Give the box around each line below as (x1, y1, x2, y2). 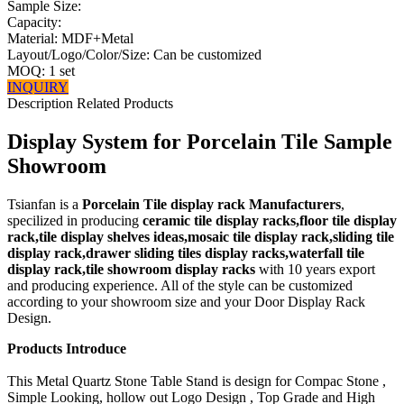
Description (7, 96, 73, 112)
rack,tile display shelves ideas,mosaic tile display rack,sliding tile (7, 229, 394, 245)
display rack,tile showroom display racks (7, 262, 255, 278)
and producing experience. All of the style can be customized (7, 278, 353, 294)
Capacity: (7, 14, 61, 31)
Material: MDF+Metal (7, 31, 133, 47)
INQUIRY (7, 79, 69, 96)
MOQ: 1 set (7, 63, 75, 79)
